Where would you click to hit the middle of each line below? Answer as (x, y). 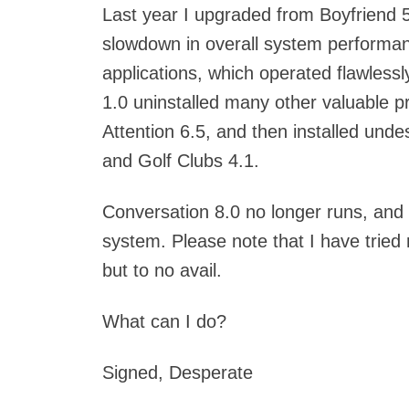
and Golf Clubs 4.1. (181, 161)
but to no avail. (162, 270)
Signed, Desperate (178, 372)
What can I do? (164, 321)
